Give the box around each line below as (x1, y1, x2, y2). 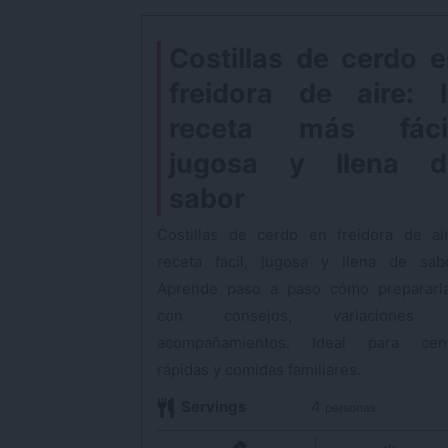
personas (324, 400, 376, 415)
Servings (180, 397, 246, 416)
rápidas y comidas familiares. (157, 360, 361, 379)
